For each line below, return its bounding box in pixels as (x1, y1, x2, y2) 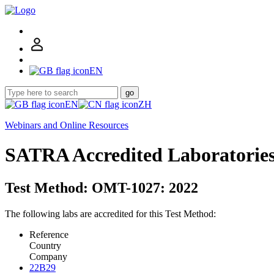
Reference (29, 229, 68, 240)
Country (29, 240, 61, 251)
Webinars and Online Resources (5, 120, 128, 130)
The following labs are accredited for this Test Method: (5, 208, 216, 219)
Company (29, 251, 67, 262)
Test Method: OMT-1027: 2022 (5, 179, 198, 196)
